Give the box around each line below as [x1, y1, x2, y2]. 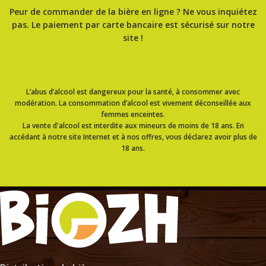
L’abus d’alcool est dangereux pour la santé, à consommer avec [26, 86, 240, 97]
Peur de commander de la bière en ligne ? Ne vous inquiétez [9, 5, 257, 17]
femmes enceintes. [101, 109, 165, 119]
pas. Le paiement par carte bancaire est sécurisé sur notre [11, 18, 255, 30]
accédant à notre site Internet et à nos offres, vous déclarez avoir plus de [9, 131, 257, 142]
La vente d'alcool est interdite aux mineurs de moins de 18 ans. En [22, 120, 244, 131]
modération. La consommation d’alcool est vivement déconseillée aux [15, 97, 251, 108]
